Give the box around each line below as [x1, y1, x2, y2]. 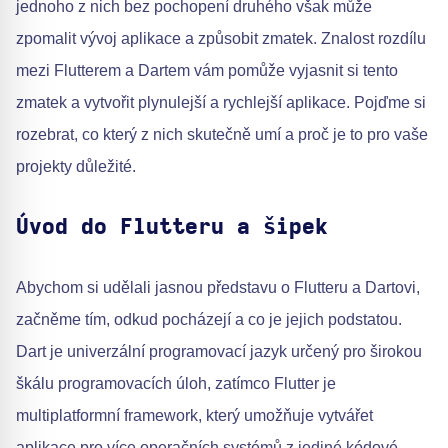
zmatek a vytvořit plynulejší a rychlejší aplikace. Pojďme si [16, 94, 426, 112]
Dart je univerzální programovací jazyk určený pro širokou [16, 343, 422, 361]
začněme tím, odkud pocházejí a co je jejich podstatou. [16, 311, 402, 329]
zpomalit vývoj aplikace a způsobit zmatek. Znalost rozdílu [16, 30, 426, 48]
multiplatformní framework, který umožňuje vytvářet [16, 407, 373, 425]
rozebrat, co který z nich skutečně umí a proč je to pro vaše [16, 126, 428, 144]
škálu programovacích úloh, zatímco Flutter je [16, 375, 336, 393]
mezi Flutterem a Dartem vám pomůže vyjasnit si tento [16, 62, 398, 80]
